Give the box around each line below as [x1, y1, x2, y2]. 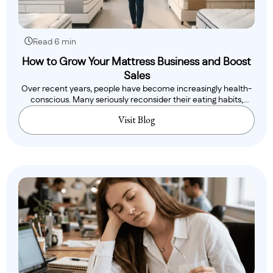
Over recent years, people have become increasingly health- [21, 85, 252, 94]
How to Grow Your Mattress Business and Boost [22, 57, 251, 68]
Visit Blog [118, 113, 155, 127]
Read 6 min [33, 38, 76, 47]
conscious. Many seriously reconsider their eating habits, [30, 96, 243, 105]
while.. [124, 107, 149, 116]
